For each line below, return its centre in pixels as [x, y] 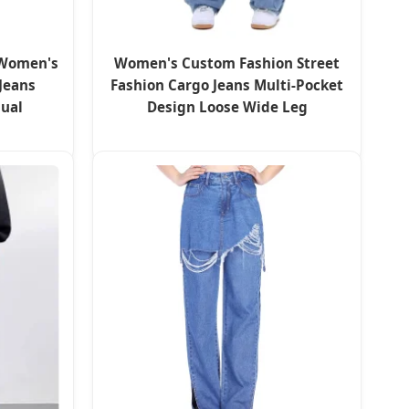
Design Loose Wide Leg [227, 107]
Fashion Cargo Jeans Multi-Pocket [227, 85]
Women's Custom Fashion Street [227, 63]
